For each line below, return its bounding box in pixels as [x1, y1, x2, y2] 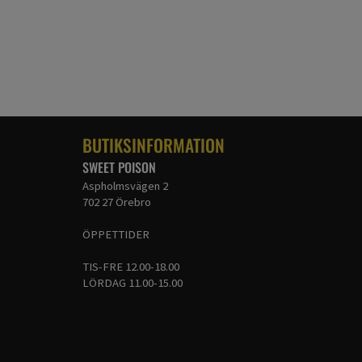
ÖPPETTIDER [82, 226, 149, 242]
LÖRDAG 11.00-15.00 [82, 275, 183, 290]
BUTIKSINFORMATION [82, 132, 225, 158]
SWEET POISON [82, 157, 156, 177]
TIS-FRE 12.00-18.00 [82, 259, 179, 274]
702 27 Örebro [82, 194, 151, 209]
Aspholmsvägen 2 [82, 178, 168, 193]
